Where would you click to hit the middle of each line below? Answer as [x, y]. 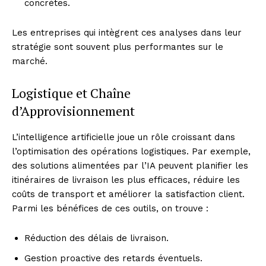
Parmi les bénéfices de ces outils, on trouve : [110, 208]
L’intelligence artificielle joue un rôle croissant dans [123, 137]
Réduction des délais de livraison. [96, 238]
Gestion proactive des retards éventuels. [113, 258]
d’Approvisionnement [73, 110]
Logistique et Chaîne [71, 93]
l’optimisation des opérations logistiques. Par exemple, [131, 151]
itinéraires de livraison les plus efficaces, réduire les [126, 180]
